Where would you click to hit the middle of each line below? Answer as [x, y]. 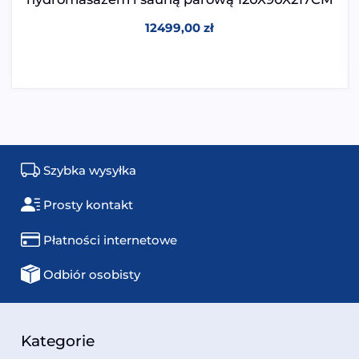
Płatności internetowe [111, 240]
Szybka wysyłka [90, 171]
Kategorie [58, 341]
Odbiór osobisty [92, 275]
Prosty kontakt [89, 205]
